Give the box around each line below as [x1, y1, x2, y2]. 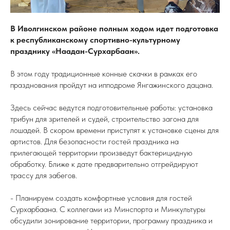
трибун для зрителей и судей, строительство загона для [10, 114, 199, 124]
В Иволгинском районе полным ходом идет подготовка [10, 24, 218, 33]
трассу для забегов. [10, 170, 77, 180]
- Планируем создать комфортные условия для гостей [10, 193, 192, 203]
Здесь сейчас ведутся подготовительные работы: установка [10, 103, 213, 112]
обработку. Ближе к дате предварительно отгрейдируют [10, 159, 198, 169]
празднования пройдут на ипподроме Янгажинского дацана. [10, 80, 213, 90]
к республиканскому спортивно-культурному [10, 35, 180, 45]
